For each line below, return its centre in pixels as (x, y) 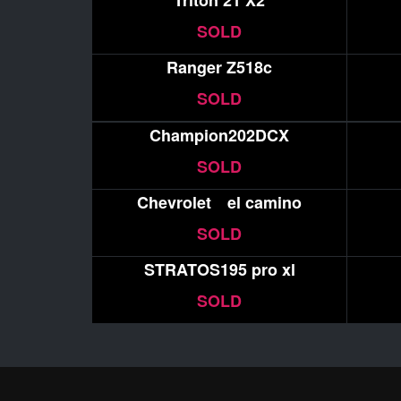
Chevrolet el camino (220, 202)
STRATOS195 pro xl (219, 269)
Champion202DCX (220, 135)
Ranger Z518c (220, 68)
